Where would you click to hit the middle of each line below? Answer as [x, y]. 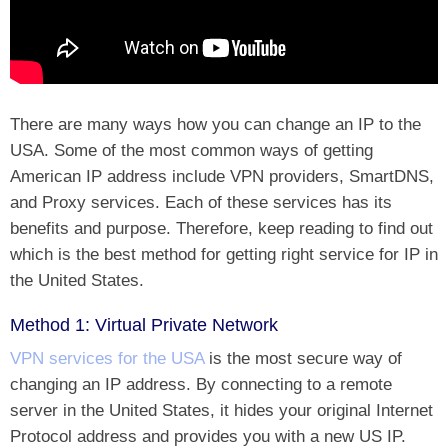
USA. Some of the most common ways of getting [191, 149]
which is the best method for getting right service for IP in [224, 253]
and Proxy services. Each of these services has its [201, 201]
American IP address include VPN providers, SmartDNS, [222, 175]
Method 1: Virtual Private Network [144, 324]
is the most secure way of [305, 357]
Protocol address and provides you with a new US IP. [208, 435]
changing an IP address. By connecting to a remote [201, 383]
